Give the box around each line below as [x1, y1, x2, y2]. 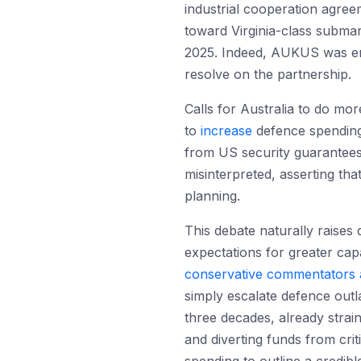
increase [201, 122, 252, 139]
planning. [185, 188, 240, 204]
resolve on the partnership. [185, 66, 351, 82]
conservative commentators [185, 266, 355, 282]
